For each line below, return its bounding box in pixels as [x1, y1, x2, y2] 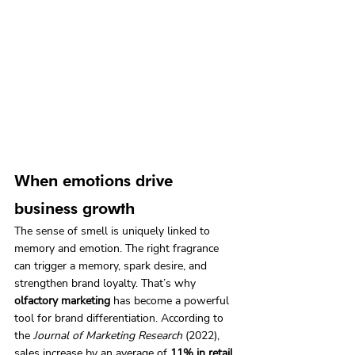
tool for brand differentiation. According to [14, 310, 227, 326]
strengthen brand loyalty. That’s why [14, 275, 199, 291]
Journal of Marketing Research [33, 327, 182, 343]
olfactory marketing [14, 292, 110, 308]
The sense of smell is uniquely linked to [14, 223, 213, 239]
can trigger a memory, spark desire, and [14, 258, 210, 273]
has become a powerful [110, 292, 232, 308]
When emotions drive [14, 170, 177, 190]
